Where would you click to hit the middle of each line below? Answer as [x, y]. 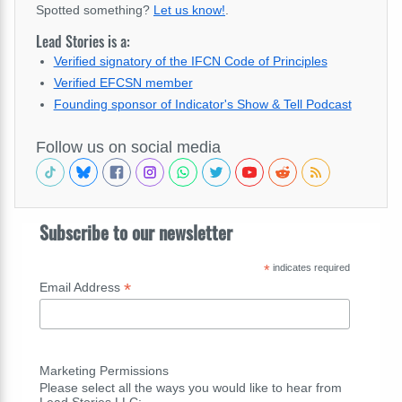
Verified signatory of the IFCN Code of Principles [190, 61]
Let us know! [189, 9]
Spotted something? [95, 9]
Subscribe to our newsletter [136, 232]
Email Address [82, 287]
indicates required [310, 267]
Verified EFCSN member [123, 82]
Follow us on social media [128, 147]
